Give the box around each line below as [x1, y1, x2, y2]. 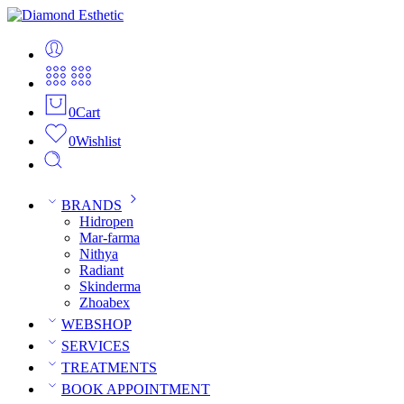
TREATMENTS [61, 360, 157, 375]
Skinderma [79, 279, 141, 294]
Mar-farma [79, 230, 140, 245]
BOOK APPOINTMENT [61, 381, 210, 397]
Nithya [79, 246, 118, 262]
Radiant [79, 262, 124, 278]
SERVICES [61, 338, 130, 353]
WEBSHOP [61, 317, 132, 332]
